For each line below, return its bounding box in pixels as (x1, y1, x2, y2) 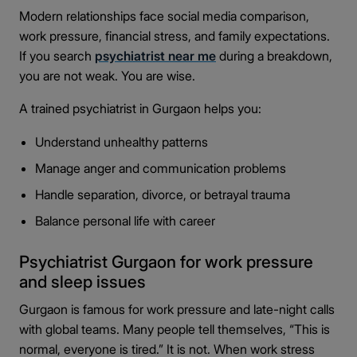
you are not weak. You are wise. (19, 68, 195, 84)
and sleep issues (19, 272, 146, 292)
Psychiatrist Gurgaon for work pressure (19, 252, 313, 272)
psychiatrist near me (95, 48, 216, 64)
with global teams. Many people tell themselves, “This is (19, 321, 330, 337)
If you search (19, 48, 95, 64)
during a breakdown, (216, 48, 332, 64)
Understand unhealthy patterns (35, 134, 208, 150)
